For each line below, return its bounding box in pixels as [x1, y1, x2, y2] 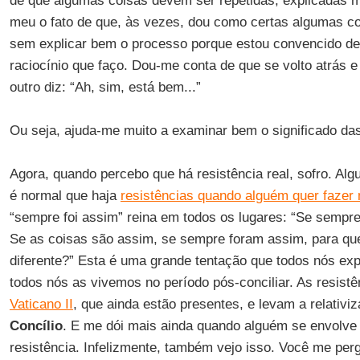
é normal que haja [9, 188, 121, 203]
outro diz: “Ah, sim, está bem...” [9, 80, 201, 95]
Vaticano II [9, 297, 73, 312]
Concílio [9, 318, 63, 333]
